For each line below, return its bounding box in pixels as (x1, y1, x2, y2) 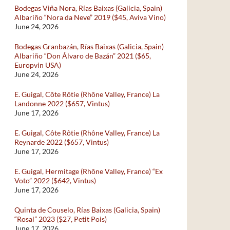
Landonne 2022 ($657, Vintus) (14, 99, 110, 108)
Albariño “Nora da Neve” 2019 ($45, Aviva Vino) (14, 13, 166, 22)
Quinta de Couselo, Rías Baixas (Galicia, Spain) (14, 205, 160, 214)
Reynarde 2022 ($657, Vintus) (14, 138, 109, 146)
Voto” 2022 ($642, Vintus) (14, 176, 96, 185)
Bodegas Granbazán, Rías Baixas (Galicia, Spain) (14, 42, 164, 51)
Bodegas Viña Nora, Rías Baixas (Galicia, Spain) (14, 4, 162, 12)
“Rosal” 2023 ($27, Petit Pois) (14, 215, 107, 223)
